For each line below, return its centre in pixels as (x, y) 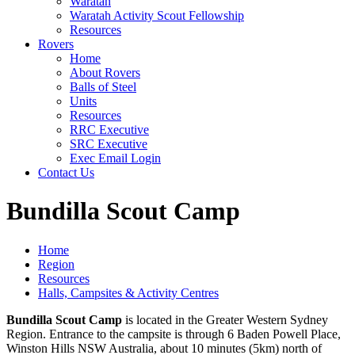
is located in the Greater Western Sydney (225, 319)
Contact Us (66, 172)
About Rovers (105, 73)
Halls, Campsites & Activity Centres (128, 292)
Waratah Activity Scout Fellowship (157, 15)
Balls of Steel (103, 87)
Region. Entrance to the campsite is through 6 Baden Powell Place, (174, 334)
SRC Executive (109, 144)
